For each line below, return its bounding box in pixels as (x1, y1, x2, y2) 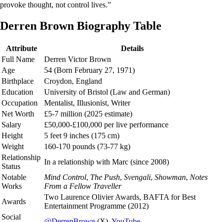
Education (1, 87, 33, 96)
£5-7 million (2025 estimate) (44, 109, 132, 118)
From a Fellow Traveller (44, 181, 121, 190)
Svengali (124, 172, 151, 181)
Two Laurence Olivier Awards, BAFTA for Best (44, 192, 196, 201)
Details (121, 44, 144, 53)
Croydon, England (44, 76, 102, 85)
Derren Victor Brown (44, 55, 111, 63)
